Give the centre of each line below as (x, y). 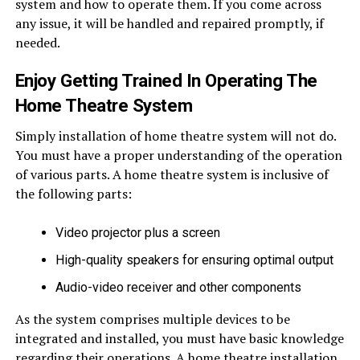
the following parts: (73, 194)
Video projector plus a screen (137, 233)
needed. (37, 43)
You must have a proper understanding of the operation (178, 155)
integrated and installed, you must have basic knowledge (179, 339)
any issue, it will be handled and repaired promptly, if (169, 24)
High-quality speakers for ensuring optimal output (194, 260)
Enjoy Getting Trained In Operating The (166, 81)
